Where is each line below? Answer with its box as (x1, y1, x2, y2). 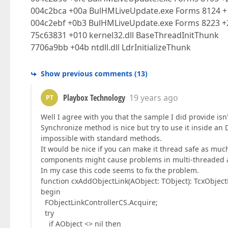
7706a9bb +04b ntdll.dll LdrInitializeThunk (31, 42, 191, 53)
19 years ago (129, 92, 178, 103)
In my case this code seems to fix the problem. (41, 165, 199, 175)
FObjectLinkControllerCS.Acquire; (41, 197, 158, 207)
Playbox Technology (63, 92, 125, 103)
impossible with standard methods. (41, 133, 162, 143)
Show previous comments (41, 69, 132, 78)
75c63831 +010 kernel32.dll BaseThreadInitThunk (31, 30, 219, 41)
